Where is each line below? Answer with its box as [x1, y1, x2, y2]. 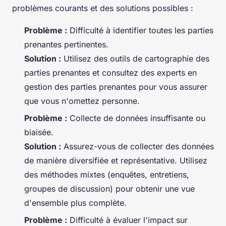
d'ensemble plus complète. [24, 197, 127, 208]
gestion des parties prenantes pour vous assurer [24, 81, 207, 92]
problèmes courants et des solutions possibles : [12, 3, 193, 13]
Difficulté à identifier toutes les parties [67, 25, 213, 35]
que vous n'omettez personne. [24, 95, 140, 106]
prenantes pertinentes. [24, 39, 108, 49]
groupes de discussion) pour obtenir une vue [24, 183, 195, 194]
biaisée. [24, 127, 53, 137]
